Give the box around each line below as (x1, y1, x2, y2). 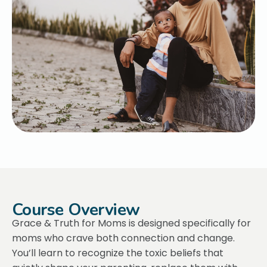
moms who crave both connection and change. (12, 231, 235, 245)
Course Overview (12, 198, 140, 221)
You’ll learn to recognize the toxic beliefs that (12, 246, 223, 260)
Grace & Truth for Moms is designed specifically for (12, 216, 251, 230)
